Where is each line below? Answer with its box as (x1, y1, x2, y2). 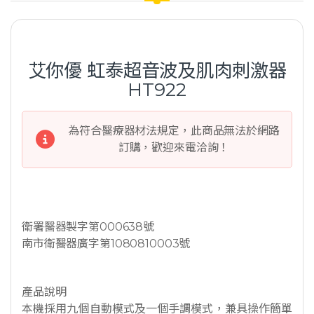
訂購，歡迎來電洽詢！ (118, 140, 230, 154)
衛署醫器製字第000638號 (22, 219, 155, 233)
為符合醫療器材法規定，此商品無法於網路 (68, 123, 280, 137)
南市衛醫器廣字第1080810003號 (22, 236, 191, 250)
